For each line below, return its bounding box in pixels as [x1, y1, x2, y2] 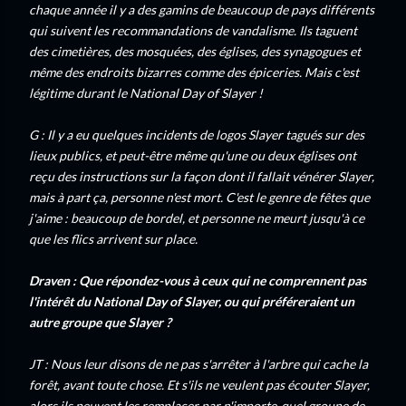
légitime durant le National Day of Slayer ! [29, 85, 263, 101]
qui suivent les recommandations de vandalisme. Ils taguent [29, 23, 357, 38]
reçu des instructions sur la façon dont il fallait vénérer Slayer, [29, 169, 374, 184]
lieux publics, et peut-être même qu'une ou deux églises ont [29, 148, 356, 163]
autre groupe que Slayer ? [29, 314, 171, 330]
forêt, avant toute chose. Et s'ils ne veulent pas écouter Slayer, [29, 377, 370, 392]
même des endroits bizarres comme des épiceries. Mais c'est [29, 64, 359, 80]
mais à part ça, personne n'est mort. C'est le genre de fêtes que [29, 189, 370, 205]
